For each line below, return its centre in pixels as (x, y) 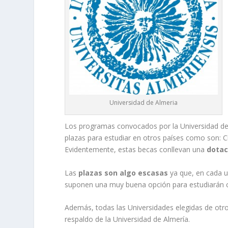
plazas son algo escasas (122, 173)
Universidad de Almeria (144, 103)
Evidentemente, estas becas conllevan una (136, 150)
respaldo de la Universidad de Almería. (127, 219)
